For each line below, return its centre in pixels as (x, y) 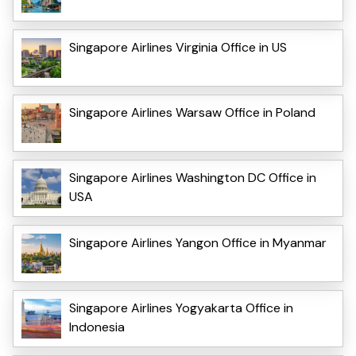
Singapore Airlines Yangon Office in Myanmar (198, 242)
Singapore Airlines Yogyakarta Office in (181, 308)
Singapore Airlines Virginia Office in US (178, 47)
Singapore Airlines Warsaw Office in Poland (192, 112)
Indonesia (97, 327)
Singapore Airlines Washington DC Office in (193, 177)
